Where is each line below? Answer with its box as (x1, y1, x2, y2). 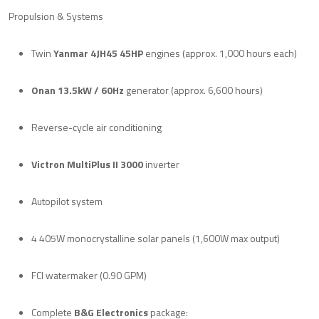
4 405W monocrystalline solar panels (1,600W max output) (31, 230, 280, 246)
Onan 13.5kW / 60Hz (31, 82, 124, 98)
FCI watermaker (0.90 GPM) (31, 267, 147, 283)
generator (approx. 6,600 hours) (124, 82, 263, 98)
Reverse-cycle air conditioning (31, 119, 162, 135)
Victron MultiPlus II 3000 (31, 156, 143, 172)
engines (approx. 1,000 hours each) (143, 45, 297, 61)
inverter (143, 156, 179, 172)
